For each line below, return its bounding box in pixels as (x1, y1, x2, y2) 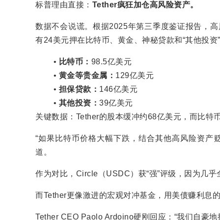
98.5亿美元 (91, 57, 132, 66)
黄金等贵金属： (58, 71, 116, 80)
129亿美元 (115, 71, 154, 80)
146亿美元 (99, 85, 138, 93)
